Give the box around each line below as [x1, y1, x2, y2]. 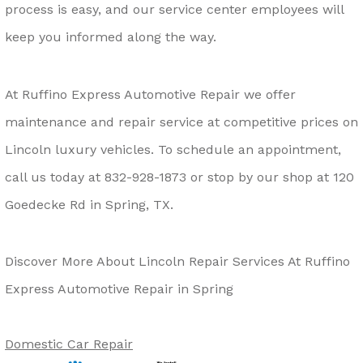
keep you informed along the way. [5, 29, 216, 45]
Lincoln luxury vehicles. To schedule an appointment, [5, 141, 341, 157]
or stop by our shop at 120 [186, 169, 354, 185]
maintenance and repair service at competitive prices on [5, 113, 358, 130]
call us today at [5, 169, 105, 185]
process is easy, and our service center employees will [5, 2, 344, 18]
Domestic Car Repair [5, 335, 133, 352]
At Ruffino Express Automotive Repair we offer [5, 86, 296, 102]
